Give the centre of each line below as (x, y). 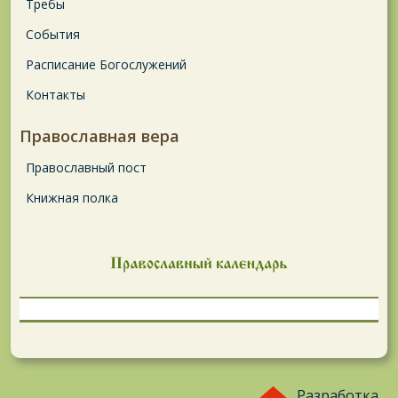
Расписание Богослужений (106, 65)
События (53, 35)
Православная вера (99, 136)
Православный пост (86, 168)
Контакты (56, 95)
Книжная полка (72, 198)
